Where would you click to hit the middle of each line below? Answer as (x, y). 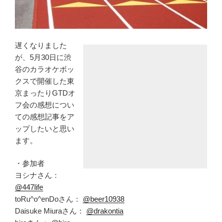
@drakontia (105, 211)
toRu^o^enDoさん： (49, 199)
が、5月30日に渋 (43, 57)
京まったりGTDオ (45, 93)
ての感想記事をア (45, 116)
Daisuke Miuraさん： (51, 211)
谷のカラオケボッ (45, 69)
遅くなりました (41, 45)
